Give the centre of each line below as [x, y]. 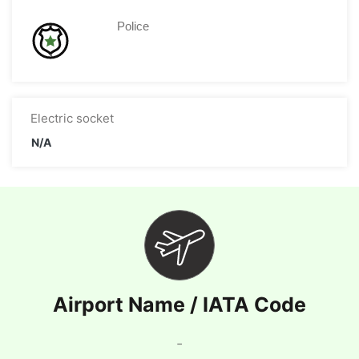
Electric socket [72, 119]
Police [133, 26]
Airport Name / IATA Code [179, 305]
